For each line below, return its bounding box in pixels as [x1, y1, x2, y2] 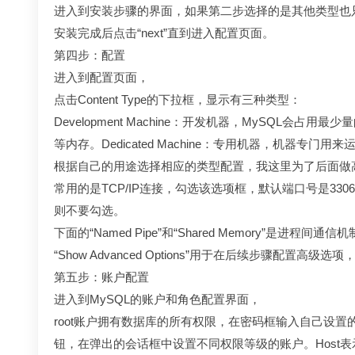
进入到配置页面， [54, 71, 149, 84]
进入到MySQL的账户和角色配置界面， [54, 292, 261, 306]
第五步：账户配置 [54, 270, 149, 284]
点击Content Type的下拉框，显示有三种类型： [54, 93, 301, 106]
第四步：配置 [54, 48, 125, 62]
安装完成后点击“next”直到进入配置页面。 [54, 26, 274, 40]
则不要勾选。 [54, 204, 125, 217]
